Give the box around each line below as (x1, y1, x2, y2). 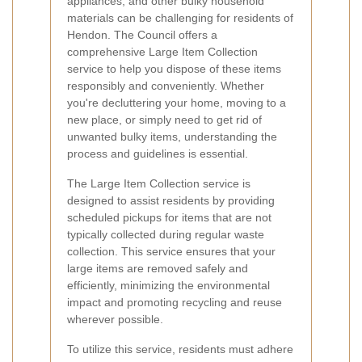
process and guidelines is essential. (67, 146, 248, 160)
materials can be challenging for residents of (67, 11, 293, 24)
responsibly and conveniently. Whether (67, 78, 264, 92)
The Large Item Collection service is (67, 176, 250, 190)
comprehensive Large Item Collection (67, 44, 258, 58)
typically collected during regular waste (67, 227, 264, 241)
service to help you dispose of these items (67, 61, 281, 75)
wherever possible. (67, 312, 163, 326)
